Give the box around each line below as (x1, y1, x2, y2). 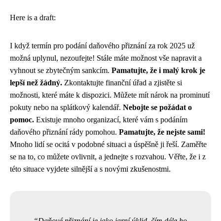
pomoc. (10, 115, 34, 124)
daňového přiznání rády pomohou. (10, 128, 119, 136)
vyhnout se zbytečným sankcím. (10, 66, 111, 74)
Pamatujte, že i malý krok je (111, 66, 205, 74)
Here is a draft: (10, 13, 56, 22)
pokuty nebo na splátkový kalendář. (10, 103, 123, 111)
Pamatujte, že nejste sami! (119, 128, 205, 136)
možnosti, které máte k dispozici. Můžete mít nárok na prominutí (10, 91, 210, 99)
